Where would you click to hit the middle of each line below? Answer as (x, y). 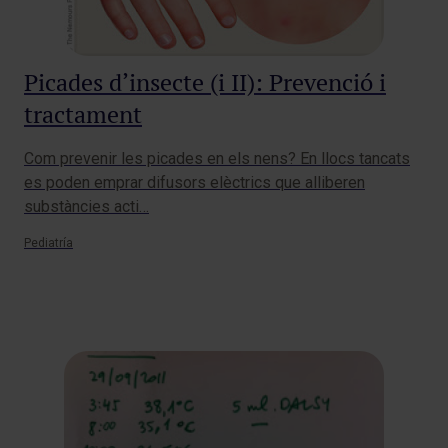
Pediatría (48, 243)
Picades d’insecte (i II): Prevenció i (205, 83)
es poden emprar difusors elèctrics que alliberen (194, 183)
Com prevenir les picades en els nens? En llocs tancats (217, 159)
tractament (83, 115)
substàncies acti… (86, 207)
